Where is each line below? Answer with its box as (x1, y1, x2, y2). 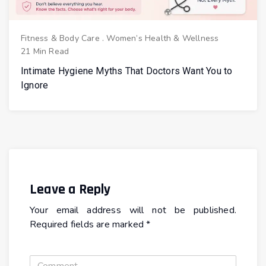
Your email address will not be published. (30, 203, 236, 217)
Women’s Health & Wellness (106, 32, 219, 44)
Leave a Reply (30, 180, 111, 198)
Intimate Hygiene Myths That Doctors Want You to (21, 65, 233, 77)
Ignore (21, 79, 49, 91)
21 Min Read (21, 45, 69, 57)
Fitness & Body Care (21, 32, 100, 44)
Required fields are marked (30, 217, 147, 231)
